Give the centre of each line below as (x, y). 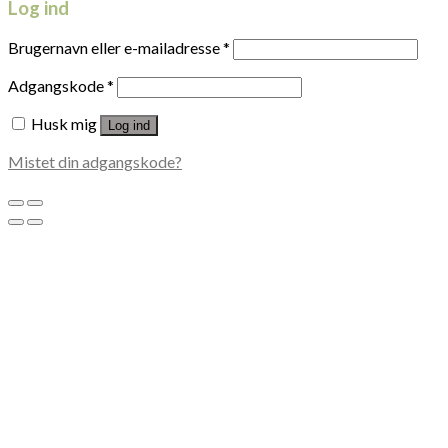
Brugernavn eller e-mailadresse (115, 47)
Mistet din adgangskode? (95, 161)
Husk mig (64, 123)
